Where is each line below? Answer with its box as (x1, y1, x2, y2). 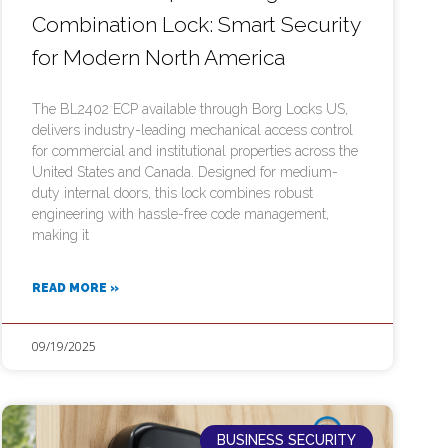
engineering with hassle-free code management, (31, 206, 329, 223)
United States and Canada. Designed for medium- (31, 164, 338, 181)
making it (31, 227, 89, 244)
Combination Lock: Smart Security (31, 12, 360, 38)
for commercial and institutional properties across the (31, 143, 358, 160)
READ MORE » (31, 281, 119, 296)
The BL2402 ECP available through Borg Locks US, (31, 101, 348, 118)
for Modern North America (31, 45, 285, 71)
